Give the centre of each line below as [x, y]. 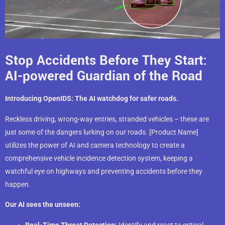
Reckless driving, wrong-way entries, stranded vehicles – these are [107, 119]
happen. [18, 184]
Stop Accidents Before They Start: [106, 61]
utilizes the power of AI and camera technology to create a [95, 145]
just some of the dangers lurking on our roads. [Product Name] [102, 132]
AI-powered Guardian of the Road [104, 76]
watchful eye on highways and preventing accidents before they [104, 171]
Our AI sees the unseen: [43, 205]
